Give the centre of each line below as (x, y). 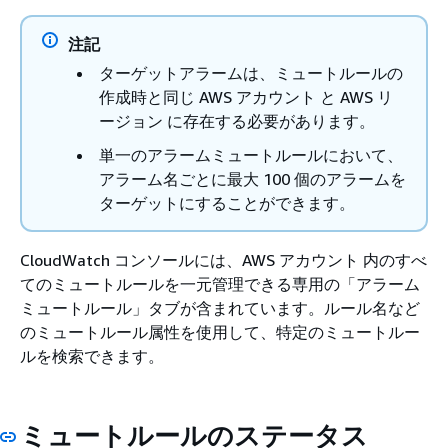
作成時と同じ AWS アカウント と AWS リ (246, 96)
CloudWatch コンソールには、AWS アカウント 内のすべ (223, 259)
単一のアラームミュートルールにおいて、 (251, 154)
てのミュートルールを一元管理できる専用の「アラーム (220, 283)
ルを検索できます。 (92, 355)
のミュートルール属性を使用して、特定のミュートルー (220, 331)
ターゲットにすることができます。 (227, 202)
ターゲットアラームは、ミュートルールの (251, 72)
